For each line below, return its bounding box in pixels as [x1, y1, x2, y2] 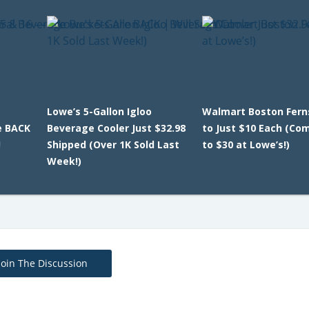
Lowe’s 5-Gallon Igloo [46, 105, 152, 118]
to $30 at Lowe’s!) [202, 138, 290, 151]
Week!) [46, 154, 81, 168]
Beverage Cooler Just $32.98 [46, 121, 186, 134]
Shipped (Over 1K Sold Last [46, 138, 179, 151]
